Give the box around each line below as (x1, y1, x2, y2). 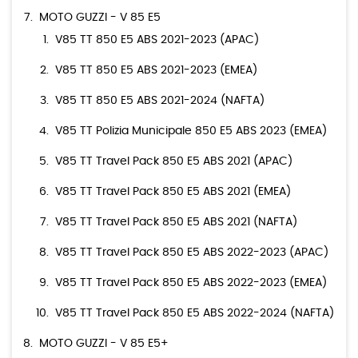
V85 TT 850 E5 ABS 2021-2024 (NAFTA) (55, 95, 265, 107)
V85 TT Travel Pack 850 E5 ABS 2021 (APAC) (55, 156, 292, 168)
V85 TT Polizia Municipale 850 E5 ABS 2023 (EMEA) (55, 125, 327, 137)
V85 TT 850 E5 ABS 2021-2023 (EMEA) (55, 65, 257, 77)
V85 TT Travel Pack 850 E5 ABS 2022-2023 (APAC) (55, 247, 328, 259)
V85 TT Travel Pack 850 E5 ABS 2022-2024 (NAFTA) (55, 308, 334, 320)
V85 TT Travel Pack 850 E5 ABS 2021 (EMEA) (55, 186, 291, 198)
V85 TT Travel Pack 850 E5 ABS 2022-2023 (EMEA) (55, 277, 327, 289)
